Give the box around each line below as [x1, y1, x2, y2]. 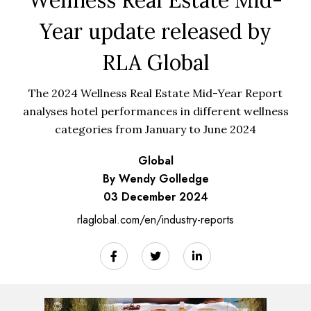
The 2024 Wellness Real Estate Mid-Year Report [28, 86, 283, 101]
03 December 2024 [103, 189, 208, 205]
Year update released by [40, 18, 271, 45]
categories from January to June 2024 [55, 122, 256, 137]
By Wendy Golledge [102, 171, 209, 187]
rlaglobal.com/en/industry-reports [77, 212, 234, 228]
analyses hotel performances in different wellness [22, 104, 289, 119]
